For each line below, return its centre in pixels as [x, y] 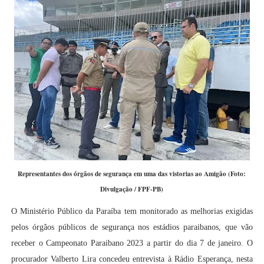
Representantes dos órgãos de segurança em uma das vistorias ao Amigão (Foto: [132, 174]
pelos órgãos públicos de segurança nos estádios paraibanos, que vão [132, 227]
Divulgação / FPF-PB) [132, 189]
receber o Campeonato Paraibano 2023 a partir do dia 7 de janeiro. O [132, 243]
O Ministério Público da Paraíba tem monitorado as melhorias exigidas [132, 212]
